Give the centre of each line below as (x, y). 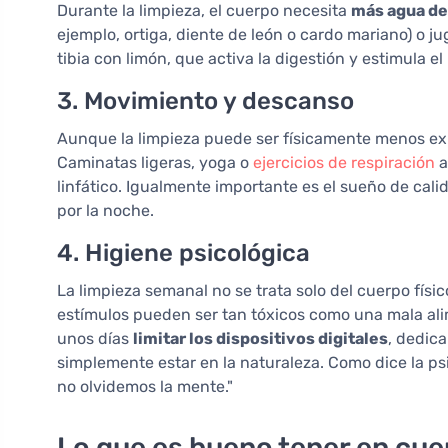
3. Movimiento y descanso (205, 101)
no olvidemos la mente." (145, 387)
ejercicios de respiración (344, 163)
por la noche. (105, 211)
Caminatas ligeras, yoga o (155, 163)
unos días (95, 339)
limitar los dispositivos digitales (260, 339)
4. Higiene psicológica (183, 253)
